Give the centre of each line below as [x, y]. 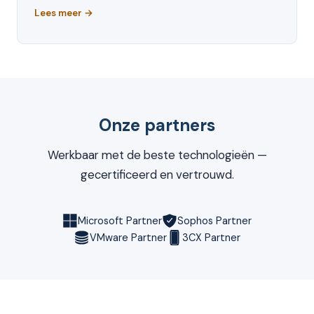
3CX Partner [211, 238]
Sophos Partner [215, 221]
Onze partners [157, 125]
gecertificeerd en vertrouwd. [157, 175]
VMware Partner [128, 238]
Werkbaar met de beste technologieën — [157, 155]
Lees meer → [64, 13]
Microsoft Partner [120, 221]
